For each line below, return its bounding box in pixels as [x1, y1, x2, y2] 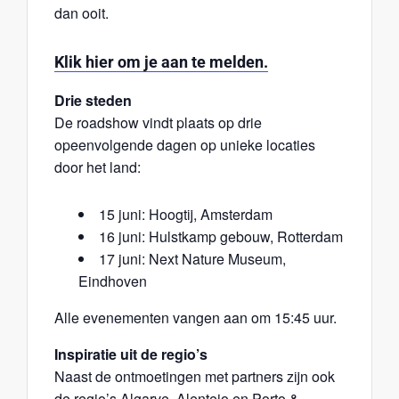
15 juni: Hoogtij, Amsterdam [99, 203, 273, 224]
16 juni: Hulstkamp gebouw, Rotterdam [99, 225, 343, 247]
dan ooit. [54, 2, 109, 23]
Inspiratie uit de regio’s [54, 343, 208, 364]
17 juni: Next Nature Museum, [99, 248, 286, 269]
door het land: [54, 156, 141, 177]
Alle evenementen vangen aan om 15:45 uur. [54, 306, 337, 328]
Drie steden [54, 89, 132, 110]
